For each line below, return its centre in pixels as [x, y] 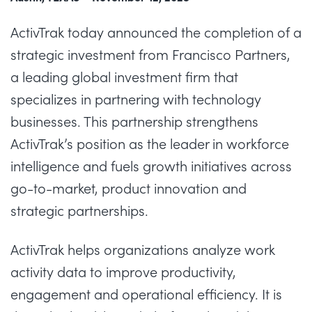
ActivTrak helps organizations [101, 250]
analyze [217, 250]
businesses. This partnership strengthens [134, 122]
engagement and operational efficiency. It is [146, 294]
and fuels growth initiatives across [186, 166]
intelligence [45, 166]
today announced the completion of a [183, 32]
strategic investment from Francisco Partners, [150, 55]
